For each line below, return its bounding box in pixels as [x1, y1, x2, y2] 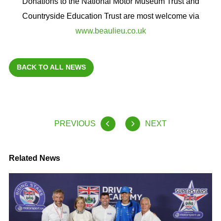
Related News [8, 154, 60, 163]
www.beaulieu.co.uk [75, 27, 146, 36]
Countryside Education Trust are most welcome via [22, 12, 199, 21]
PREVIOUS [54, 119, 96, 128]
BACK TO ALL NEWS [16, 63, 86, 72]
